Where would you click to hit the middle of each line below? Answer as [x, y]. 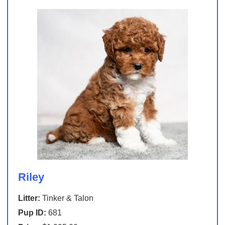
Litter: [29, 198]
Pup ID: [32, 213]
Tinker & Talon [67, 198]
